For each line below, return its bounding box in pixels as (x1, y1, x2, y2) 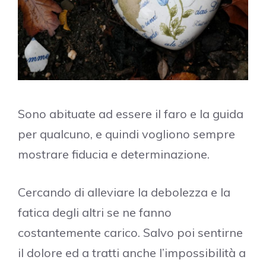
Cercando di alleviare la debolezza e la (18, 185, 230, 200)
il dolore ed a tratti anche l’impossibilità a (18, 245, 246, 261)
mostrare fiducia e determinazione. (18, 147, 210, 162)
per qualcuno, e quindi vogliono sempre (18, 126, 235, 142)
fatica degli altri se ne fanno (18, 205, 172, 220)
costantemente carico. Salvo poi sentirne (18, 225, 243, 240)
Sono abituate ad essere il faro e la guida (18, 106, 243, 122)
